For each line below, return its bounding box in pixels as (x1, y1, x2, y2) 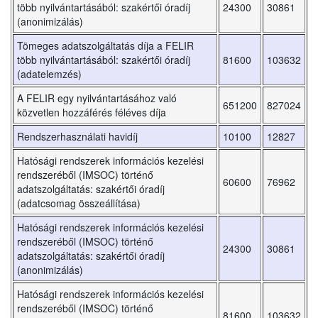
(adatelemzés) (17, 67, 82, 82)
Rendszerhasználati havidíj (17, 129, 138, 144)
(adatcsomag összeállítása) (17, 196, 141, 211)
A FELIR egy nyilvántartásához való (17, 91, 177, 106)
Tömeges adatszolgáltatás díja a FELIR (17, 38, 194, 53)
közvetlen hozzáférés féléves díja (17, 105, 166, 120)
